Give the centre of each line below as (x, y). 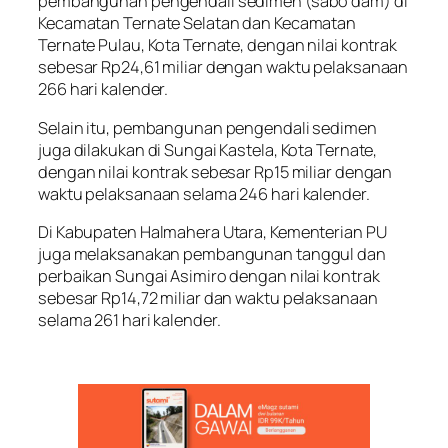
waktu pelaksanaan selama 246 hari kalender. (204, 193)
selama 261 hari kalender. (129, 319)
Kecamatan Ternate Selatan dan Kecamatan (197, 23)
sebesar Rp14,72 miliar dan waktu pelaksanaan (208, 297)
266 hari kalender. (103, 89)
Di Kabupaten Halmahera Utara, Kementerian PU (212, 231)
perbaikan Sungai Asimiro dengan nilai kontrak (209, 275)
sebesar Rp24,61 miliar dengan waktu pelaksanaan (223, 67)
